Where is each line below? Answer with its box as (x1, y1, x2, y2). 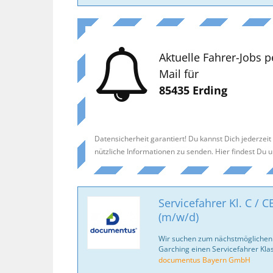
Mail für (159, 66, 199, 81)
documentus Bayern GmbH (158, 255, 250, 264)
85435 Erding (159, 83, 227, 97)
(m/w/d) (158, 210, 199, 224)
